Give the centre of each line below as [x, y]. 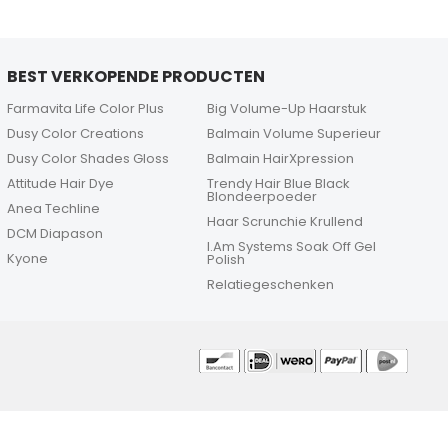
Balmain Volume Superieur [294, 134]
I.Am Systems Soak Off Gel [292, 247]
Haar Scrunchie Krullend [285, 222]
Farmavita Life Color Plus [85, 109]
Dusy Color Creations [75, 134]
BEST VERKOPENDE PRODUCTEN [135, 77]
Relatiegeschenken [271, 285]
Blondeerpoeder [262, 197]
